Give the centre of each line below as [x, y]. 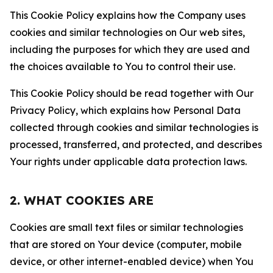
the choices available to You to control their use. [122, 66]
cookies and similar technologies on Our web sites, [127, 32]
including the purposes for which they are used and [130, 49]
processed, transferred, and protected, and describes [136, 144]
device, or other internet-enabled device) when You [132, 261]
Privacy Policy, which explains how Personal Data [125, 110]
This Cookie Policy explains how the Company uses [128, 15]
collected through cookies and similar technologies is [134, 127]
